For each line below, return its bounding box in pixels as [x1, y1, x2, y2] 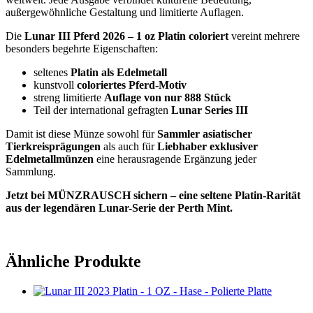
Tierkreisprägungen [6, 140, 101, 152]
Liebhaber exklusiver [157, 140, 258, 152]
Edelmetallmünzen [6, 152, 94, 165]
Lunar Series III [171, 103, 248, 116]
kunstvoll [34, 78, 77, 91]
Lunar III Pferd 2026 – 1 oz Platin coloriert [24, 29, 228, 42]
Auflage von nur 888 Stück [104, 91, 231, 103]
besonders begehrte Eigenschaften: [6, 42, 158, 54]
